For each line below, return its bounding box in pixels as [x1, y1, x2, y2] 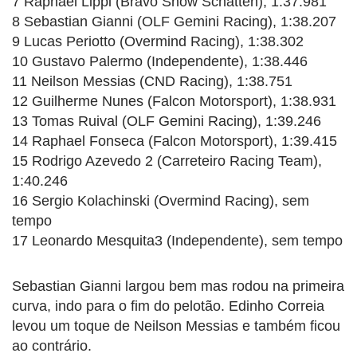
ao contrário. [12, 337, 92, 354]
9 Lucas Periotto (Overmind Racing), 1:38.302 [12, 33, 304, 49]
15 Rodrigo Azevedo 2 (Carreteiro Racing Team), [12, 152, 322, 169]
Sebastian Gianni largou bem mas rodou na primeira [12, 277, 344, 294]
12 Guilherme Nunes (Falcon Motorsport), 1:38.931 [12, 92, 336, 109]
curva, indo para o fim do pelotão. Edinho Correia [12, 297, 324, 314]
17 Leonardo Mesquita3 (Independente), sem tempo [12, 232, 343, 249]
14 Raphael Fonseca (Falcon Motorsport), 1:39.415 [12, 132, 337, 149]
